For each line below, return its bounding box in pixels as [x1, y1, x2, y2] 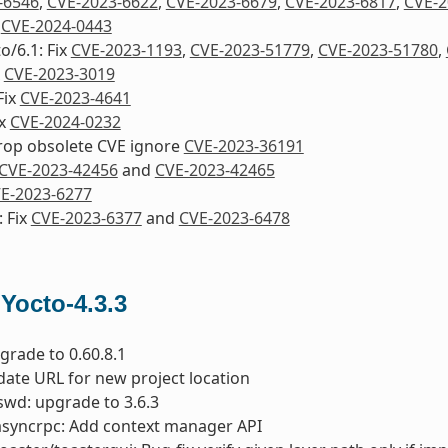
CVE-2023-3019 [3, 62, 115, 85]
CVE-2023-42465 [154, 158, 275, 181]
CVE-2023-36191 [183, 134, 304, 157]
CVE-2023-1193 [70, 38, 182, 61]
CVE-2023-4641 [19, 86, 131, 109]
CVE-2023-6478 [178, 206, 290, 229]
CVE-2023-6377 [30, 206, 142, 229]
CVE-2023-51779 [189, 38, 310, 61]
